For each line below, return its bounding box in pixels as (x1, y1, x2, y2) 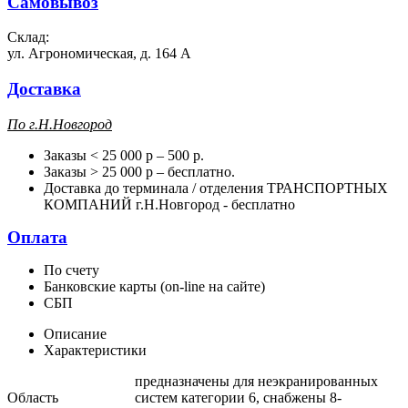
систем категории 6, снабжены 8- (135, 389, 342, 405)
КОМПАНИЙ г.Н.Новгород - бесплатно (44, 196, 295, 212)
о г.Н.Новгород (18, 116, 112, 132)
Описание (44, 325, 107, 342)
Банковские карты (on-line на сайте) (44, 278, 265, 294)
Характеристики (44, 342, 147, 358)
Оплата (7, 227, 67, 247)
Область (7, 389, 58, 405)
